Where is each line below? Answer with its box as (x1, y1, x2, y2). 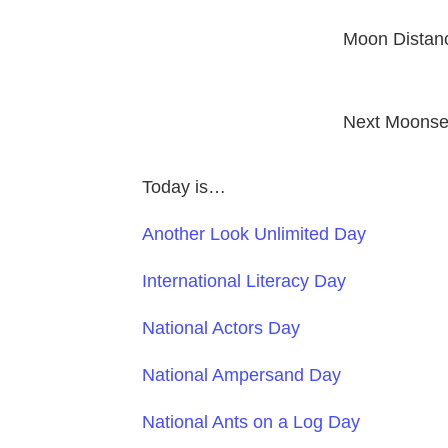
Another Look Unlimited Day (142, 223, 366, 244)
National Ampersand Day (142, 364, 341, 385)
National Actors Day (142, 317, 300, 338)
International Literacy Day (142, 270, 346, 291)
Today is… (142, 176, 226, 197)
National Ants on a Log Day (142, 411, 360, 432)
